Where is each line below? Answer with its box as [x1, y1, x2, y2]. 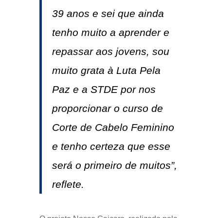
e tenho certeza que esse [52, 141, 170, 152]
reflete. [52, 179, 84, 190]
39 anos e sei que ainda [52, 8, 164, 19]
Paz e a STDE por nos [52, 84, 156, 95]
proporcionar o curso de [52, 103, 163, 114]
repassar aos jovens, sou [52, 46, 169, 57]
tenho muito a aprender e [52, 27, 169, 38]
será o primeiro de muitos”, [52, 160, 177, 171]
